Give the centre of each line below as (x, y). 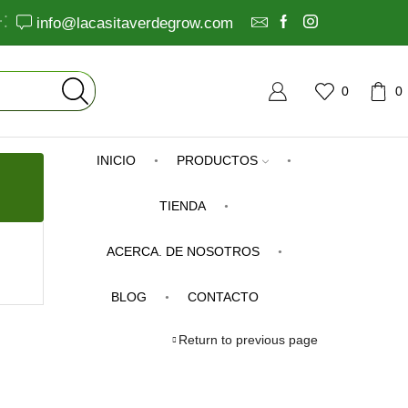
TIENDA (183, 206)
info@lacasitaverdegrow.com (135, 22)
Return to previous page (248, 339)
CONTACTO (224, 297)
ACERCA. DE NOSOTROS (183, 251)
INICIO (117, 160)
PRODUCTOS (218, 160)
